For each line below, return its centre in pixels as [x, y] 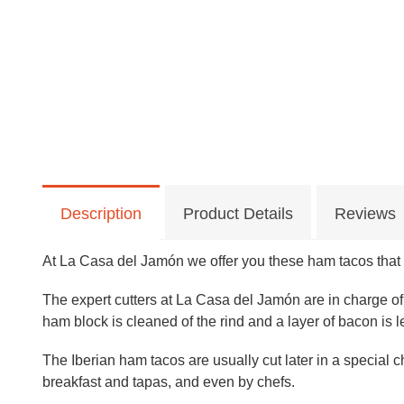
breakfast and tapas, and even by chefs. [169, 382]
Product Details [238, 214]
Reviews [365, 214]
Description [101, 214]
